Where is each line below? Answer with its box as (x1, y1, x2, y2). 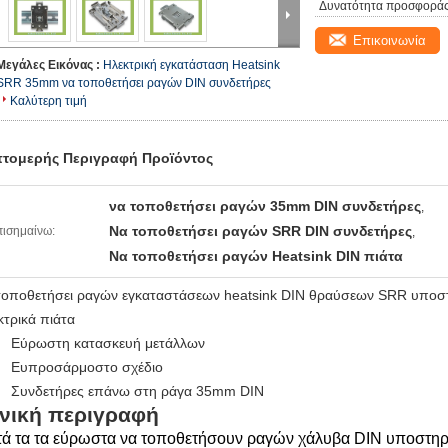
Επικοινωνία (353, 33, 426, 48)
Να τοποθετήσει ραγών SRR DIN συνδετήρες (109, 223, 412, 239)
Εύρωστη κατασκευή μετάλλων (11, 335, 205, 351)
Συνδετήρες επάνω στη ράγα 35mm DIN (11, 383, 264, 399)
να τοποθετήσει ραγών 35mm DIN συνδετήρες (109, 198, 421, 214)
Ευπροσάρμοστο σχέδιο (11, 359, 163, 375)
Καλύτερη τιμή (10, 94, 87, 108)
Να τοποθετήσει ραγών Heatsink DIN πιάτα (109, 248, 403, 264)
